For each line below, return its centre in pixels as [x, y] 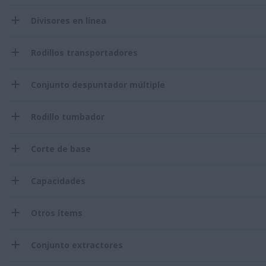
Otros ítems [57, 213]
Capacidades [58, 180]
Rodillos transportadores [84, 52]
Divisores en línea [69, 20]
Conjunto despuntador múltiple [98, 84]
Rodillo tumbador [68, 116]
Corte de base [61, 148]
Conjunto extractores [77, 245]
